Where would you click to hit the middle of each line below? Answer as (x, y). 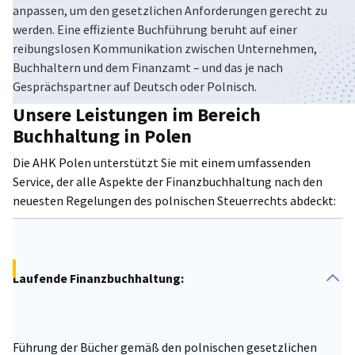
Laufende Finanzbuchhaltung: (98, 278)
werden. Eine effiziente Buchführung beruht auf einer (155, 29)
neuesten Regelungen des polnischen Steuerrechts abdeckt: (174, 200)
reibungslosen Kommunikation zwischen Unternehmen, (165, 48)
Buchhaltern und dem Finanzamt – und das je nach (148, 67)
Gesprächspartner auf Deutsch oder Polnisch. (135, 86)
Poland (214, 32)
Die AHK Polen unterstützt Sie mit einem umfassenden (162, 162)
